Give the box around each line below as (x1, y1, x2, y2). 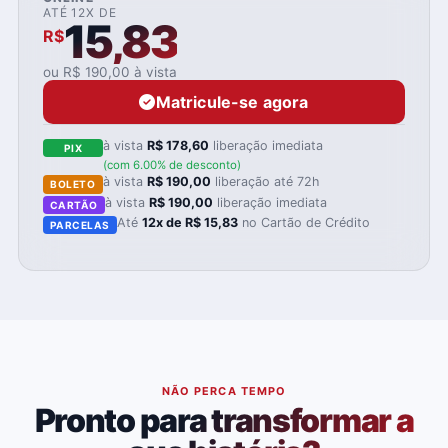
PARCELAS (49, 219, 110, 232)
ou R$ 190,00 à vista (42, 64, 177, 81)
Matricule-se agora (155, 92, 309, 113)
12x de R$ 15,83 (142, 215, 239, 231)
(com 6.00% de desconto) (103, 158, 242, 173)
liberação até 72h (211, 174, 320, 190)
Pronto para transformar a (34, 400, 414, 440)
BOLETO (50, 178, 96, 191)
